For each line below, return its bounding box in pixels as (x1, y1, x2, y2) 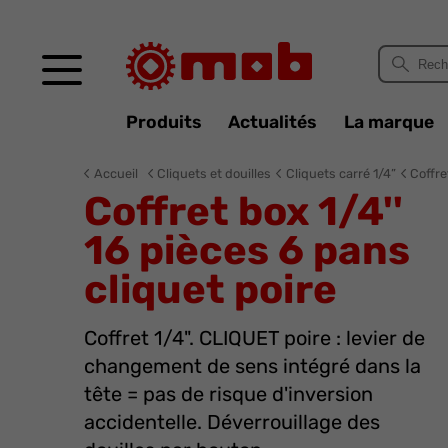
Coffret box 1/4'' (84, 187, 403, 235)
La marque (343, 112, 434, 132)
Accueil (93, 165, 138, 181)
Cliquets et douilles (157, 165, 272, 181)
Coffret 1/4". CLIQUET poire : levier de (84, 325, 425, 350)
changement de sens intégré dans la (84, 353, 421, 378)
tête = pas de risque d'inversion (84, 381, 373, 406)
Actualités (228, 112, 318, 132)
